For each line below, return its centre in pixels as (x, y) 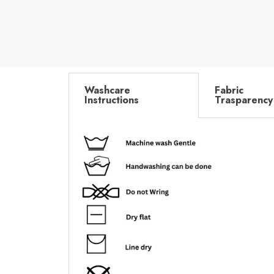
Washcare (107, 90)
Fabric (229, 90)
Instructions (112, 100)
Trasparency (244, 100)
